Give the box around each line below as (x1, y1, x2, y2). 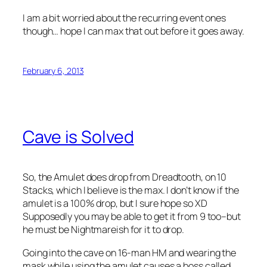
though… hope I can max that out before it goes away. (23, 24, 244, 38)
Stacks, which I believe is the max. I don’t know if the (23, 184, 239, 197)
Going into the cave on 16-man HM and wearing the (23, 246, 237, 259)
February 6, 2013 (23, 64, 84, 76)
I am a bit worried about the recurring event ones (23, 11, 226, 24)
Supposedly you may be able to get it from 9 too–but (23, 210, 241, 223)
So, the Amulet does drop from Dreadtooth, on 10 (23, 170, 227, 184)
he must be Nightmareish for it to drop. (23, 223, 185, 237)
